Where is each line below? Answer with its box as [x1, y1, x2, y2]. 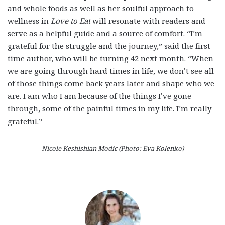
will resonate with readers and [90, 15, 205, 26]
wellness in [8, 15, 51, 26]
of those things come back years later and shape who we [8, 78, 214, 88]
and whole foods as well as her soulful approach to [8, 3, 194, 13]
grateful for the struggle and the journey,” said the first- [8, 40, 213, 51]
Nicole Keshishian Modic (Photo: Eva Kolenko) [41, 144, 184, 153]
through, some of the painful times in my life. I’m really [8, 103, 211, 114]
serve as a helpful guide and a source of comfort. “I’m [8, 28, 202, 38]
